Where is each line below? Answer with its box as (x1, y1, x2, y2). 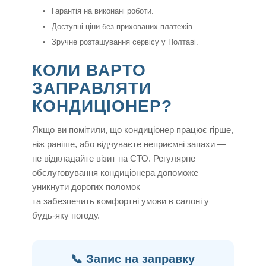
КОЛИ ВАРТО (31, 61, 146, 80)
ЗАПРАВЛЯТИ (31, 79, 151, 98)
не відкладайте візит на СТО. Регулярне (31, 153, 195, 164)
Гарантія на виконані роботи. (51, 7, 154, 16)
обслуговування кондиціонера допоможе (31, 167, 198, 178)
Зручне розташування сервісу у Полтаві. (51, 37, 198, 47)
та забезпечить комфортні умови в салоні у (31, 196, 209, 207)
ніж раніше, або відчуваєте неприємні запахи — (31, 139, 226, 150)
